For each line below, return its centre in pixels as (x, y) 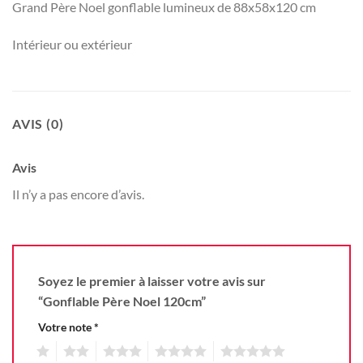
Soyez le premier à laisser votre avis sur (152, 281)
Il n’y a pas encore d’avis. (78, 194)
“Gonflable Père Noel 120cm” (123, 301)
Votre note (66, 327)
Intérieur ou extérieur (72, 44)
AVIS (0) (38, 123)
